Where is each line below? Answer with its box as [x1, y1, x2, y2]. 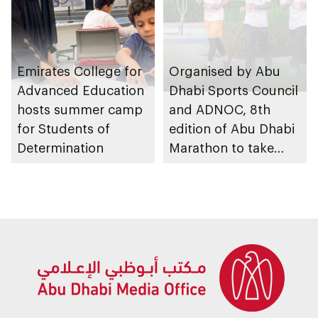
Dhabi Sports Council [169, 82, 298, 99]
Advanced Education [17, 82, 144, 99]
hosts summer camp [17, 102, 143, 118]
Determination [17, 140, 104, 156]
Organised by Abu [169, 63, 280, 79]
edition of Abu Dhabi [169, 121, 295, 137]
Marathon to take [169, 140, 274, 156]
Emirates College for [17, 63, 142, 79]
